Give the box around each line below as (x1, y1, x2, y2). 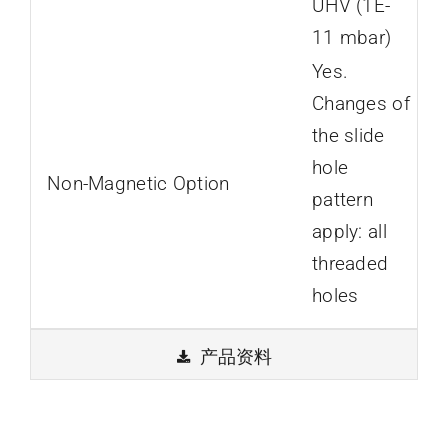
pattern (311, 188, 373, 211)
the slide (311, 124, 385, 147)
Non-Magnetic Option (46, 172, 230, 195)
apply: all (311, 220, 387, 243)
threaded (311, 252, 389, 275)
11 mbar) (311, 26, 392, 49)
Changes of (311, 92, 410, 115)
